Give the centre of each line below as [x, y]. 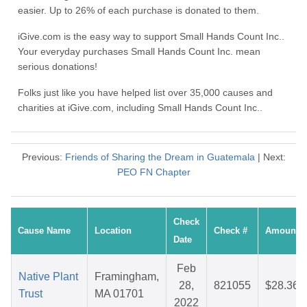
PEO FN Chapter [153, 172]
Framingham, [127, 277]
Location [113, 231]
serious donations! [58, 67]
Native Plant [48, 277]
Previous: [43, 157]
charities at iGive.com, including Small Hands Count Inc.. [140, 108]
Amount [282, 231]
